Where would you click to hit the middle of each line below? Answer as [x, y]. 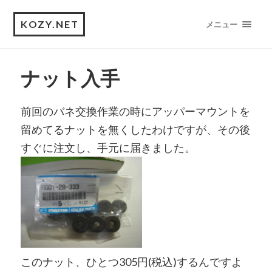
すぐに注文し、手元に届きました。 [108, 148]
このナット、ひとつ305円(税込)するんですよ [131, 262]
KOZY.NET [50, 24]
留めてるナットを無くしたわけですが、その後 [135, 129]
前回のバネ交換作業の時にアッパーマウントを [135, 111]
